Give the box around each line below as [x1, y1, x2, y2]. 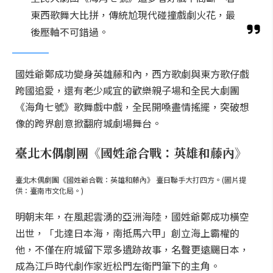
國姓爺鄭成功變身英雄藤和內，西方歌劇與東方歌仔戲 [15, 66, 249, 81]
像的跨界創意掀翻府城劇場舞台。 [15, 116, 161, 130]
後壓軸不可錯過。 [30, 24, 108, 39]
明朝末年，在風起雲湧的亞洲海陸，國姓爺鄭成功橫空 [15, 209, 249, 224]
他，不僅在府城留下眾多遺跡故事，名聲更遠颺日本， [15, 242, 249, 257]
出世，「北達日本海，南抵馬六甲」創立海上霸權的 [15, 225, 239, 240]
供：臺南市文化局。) [15, 185, 83, 196]
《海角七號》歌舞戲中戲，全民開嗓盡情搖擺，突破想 [15, 99, 249, 114]
